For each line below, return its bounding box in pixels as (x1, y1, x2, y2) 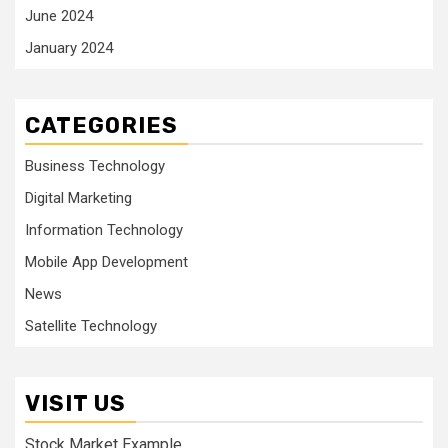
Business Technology (25, 157, 165, 175)
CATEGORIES (25, 112, 178, 139)
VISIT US (25, 390, 126, 417)
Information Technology (25, 221, 183, 239)
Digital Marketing (25, 189, 132, 207)
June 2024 (25, 7, 93, 25)
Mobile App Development (25, 253, 188, 271)
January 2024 (25, 39, 113, 57)
